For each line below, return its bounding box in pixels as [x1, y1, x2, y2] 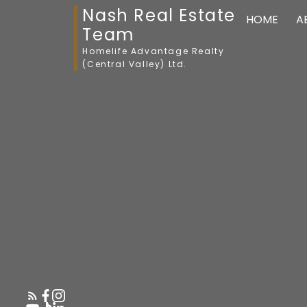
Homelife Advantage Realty [82, 45, 225, 57]
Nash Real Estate [82, 4, 236, 27]
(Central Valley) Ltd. [82, 58, 187, 70]
